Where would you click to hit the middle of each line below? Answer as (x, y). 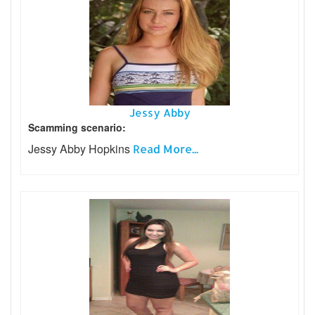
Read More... (166, 148)
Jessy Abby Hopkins (81, 148)
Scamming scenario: (77, 127)
